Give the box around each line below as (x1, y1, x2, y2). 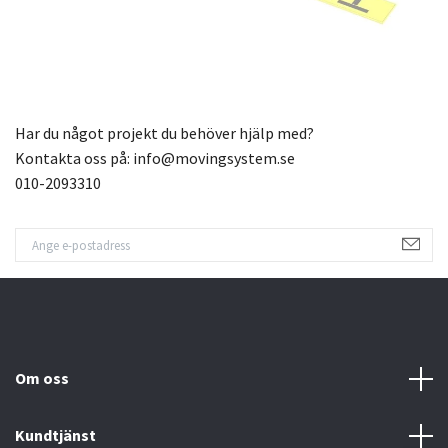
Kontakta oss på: (15, 148, 133, 169)
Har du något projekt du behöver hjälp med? (15, 123, 314, 144)
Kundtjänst (15, 425, 96, 446)
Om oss (15, 368, 69, 389)
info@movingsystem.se (133, 148, 295, 169)
